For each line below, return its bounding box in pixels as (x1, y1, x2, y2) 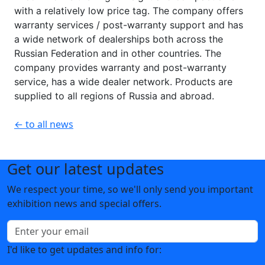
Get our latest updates (7, 158, 164, 179)
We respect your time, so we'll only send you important (7, 182, 253, 196)
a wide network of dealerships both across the (14, 33, 223, 45)
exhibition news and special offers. (7, 196, 161, 210)
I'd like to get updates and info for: (7, 243, 161, 256)
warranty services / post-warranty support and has (14, 18, 243, 31)
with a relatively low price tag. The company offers (14, 4, 243, 17)
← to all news (14, 117, 73, 131)
